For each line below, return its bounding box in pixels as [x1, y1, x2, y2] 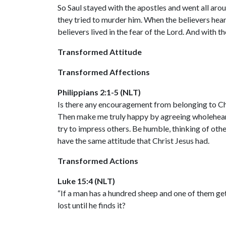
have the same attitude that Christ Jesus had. [58, 135, 209, 145]
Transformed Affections [58, 67, 150, 77]
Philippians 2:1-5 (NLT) [58, 87, 141, 97]
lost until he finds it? [58, 200, 126, 210]
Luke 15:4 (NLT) [58, 176, 115, 186]
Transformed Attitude [58, 46, 142, 56]
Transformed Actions [58, 155, 138, 165]
